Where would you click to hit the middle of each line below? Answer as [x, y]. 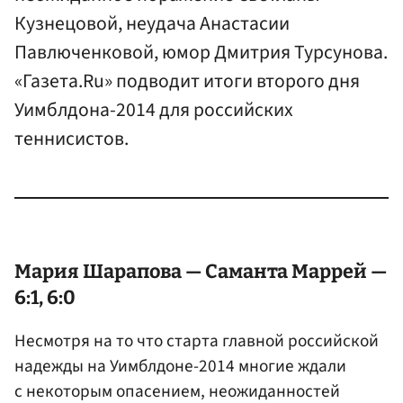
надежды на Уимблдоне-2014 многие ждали [180, 367]
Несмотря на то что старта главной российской [197, 341]
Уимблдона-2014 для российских [154, 111]
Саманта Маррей [286, 272]
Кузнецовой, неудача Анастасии [152, 24]
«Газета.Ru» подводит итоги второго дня [187, 82]
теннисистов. [72, 139]
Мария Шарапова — [110, 272]
